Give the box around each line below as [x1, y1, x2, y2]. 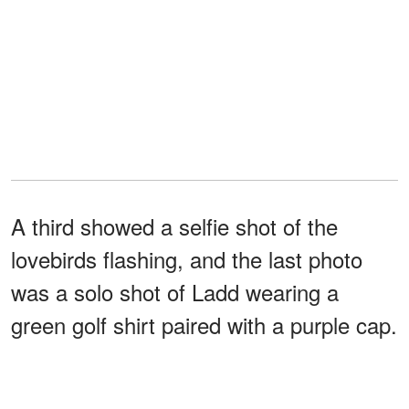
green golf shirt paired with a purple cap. [11, 309, 397, 341]
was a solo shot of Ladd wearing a [11, 276, 339, 309]
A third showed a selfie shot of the [11, 210, 338, 243]
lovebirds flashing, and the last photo [11, 243, 362, 276]
